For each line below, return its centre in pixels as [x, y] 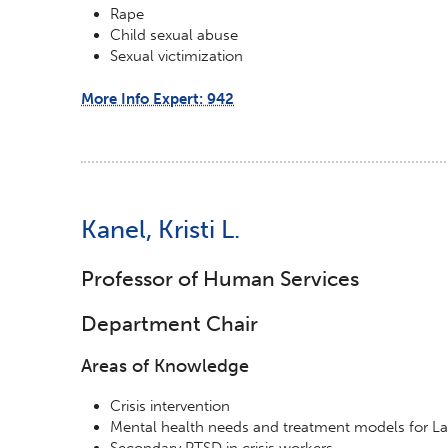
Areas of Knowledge [165, 366]
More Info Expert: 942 [157, 98]
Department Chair [169, 323]
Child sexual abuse [174, 34]
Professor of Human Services [220, 278]
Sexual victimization [177, 55]
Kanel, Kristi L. [160, 230]
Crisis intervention [170, 405]
